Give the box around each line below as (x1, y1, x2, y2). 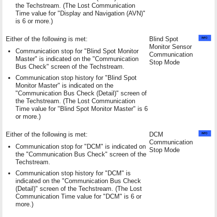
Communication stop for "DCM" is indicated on (15, 142, 146, 150)
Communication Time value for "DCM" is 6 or (15, 192, 141, 200)
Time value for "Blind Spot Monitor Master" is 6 (15, 105, 148, 112)
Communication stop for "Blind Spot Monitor (15, 47, 139, 55)
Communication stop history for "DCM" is (15, 169, 131, 177)
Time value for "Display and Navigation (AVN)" (15, 9, 145, 17)
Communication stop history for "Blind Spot (15, 74, 137, 81)
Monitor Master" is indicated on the (15, 81, 113, 89)
